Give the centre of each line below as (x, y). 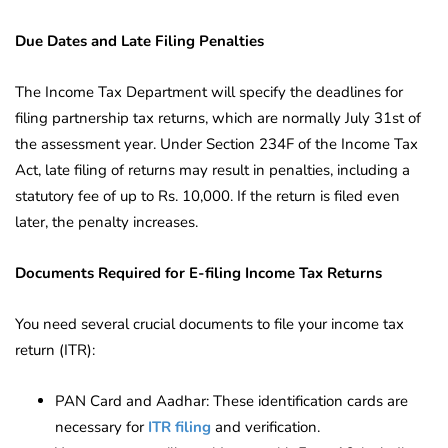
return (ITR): (55, 350)
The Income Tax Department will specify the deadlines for (209, 92)
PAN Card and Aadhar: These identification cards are (231, 401)
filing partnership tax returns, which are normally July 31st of (218, 118)
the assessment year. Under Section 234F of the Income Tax (216, 144)
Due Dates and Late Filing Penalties (139, 41)
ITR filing (179, 427)
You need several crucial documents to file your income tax (209, 324)
